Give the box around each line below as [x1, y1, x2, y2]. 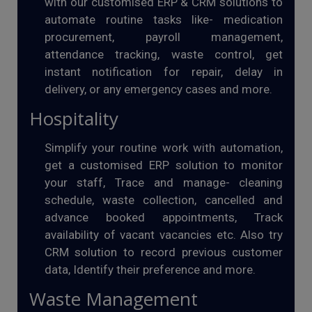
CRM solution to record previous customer [44, 245, 283, 259]
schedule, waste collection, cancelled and [44, 193, 283, 207]
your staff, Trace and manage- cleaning [44, 175, 283, 189]
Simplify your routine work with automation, [44, 141, 283, 155]
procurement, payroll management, [44, 30, 283, 44]
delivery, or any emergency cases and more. [44, 82, 272, 96]
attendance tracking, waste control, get [44, 47, 283, 61]
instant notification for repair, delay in [44, 65, 283, 79]
